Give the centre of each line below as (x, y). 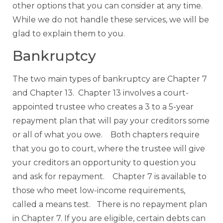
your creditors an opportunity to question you (104, 163)
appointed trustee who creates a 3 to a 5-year (103, 107)
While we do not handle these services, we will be (111, 20)
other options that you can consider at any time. (108, 6)
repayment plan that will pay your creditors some (111, 121)
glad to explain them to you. (69, 34)
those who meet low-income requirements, (99, 191)
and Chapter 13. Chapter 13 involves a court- (101, 93)
